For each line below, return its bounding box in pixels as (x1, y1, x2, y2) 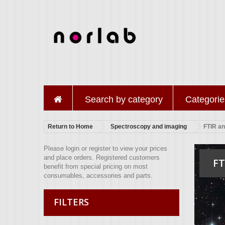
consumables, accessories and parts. (44, 172, 153, 179)
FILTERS (54, 196, 89, 208)
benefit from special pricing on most (44, 163, 148, 170)
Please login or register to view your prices (44, 145, 167, 152)
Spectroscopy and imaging (110, 123, 187, 130)
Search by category (85, 94, 163, 104)
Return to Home (48, 123, 93, 130)
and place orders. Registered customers (44, 154, 160, 161)
